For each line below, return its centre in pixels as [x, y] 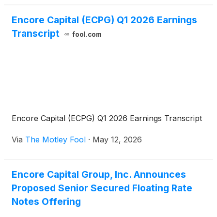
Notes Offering [46, 202]
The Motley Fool [55, 140]
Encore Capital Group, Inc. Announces [99, 175]
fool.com [87, 35]
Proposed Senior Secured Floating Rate [102, 188]
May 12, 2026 [117, 140]
